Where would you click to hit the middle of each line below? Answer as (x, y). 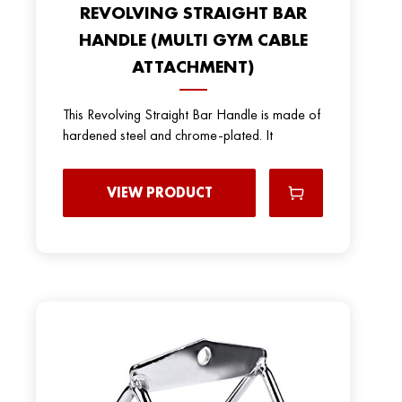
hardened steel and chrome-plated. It (168, 135)
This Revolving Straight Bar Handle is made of (192, 114)
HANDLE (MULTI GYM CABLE (193, 39)
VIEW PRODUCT (159, 192)
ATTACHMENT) (193, 66)
